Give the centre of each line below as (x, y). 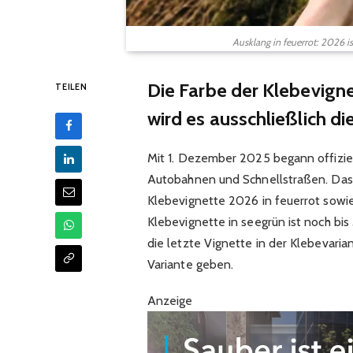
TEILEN (71, 86)
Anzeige (170, 300)
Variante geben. (190, 264)
